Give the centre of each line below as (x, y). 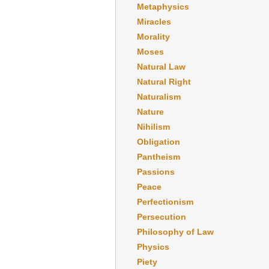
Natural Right (164, 81)
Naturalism (159, 96)
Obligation (159, 141)
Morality (153, 36)
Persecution (162, 216)
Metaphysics (163, 6)
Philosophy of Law (175, 231)
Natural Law (161, 66)
